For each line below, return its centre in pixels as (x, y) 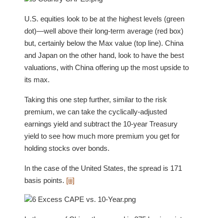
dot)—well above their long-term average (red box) (104, 31)
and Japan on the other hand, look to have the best (104, 55)
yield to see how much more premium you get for (102, 136)
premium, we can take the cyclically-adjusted (96, 112)
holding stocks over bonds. (67, 148)
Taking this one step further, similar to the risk (96, 100)
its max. (37, 80)
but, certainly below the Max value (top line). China (104, 43)
